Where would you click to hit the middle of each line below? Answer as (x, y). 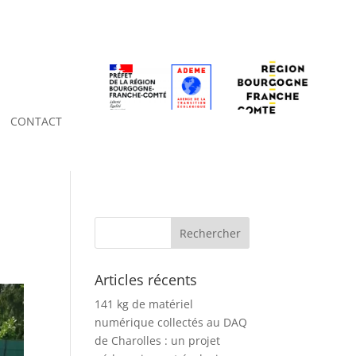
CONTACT (36, 122)
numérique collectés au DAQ (171, 323)
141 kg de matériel (144, 304)
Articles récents (146, 280)
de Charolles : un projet (158, 341)
